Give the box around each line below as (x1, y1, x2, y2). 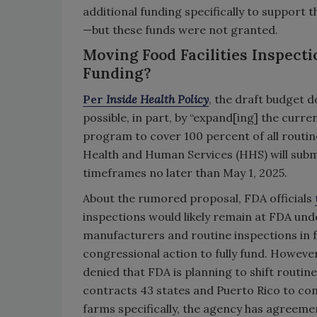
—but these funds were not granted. (83, 23, 278, 37)
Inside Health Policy (106, 92, 209, 106)
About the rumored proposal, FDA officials (83, 191, 315, 205)
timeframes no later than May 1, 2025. (83, 166, 287, 180)
